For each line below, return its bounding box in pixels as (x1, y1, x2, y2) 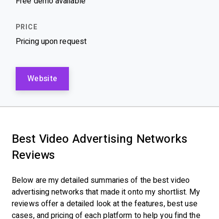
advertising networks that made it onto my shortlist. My (12, 188, 200, 196)
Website (27, 74, 58, 83)
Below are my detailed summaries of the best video (12, 176, 190, 184)
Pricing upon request (16, 37, 87, 45)
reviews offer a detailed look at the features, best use (12, 199, 198, 208)
